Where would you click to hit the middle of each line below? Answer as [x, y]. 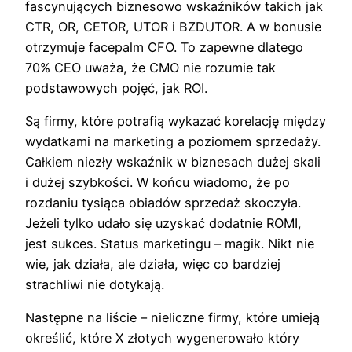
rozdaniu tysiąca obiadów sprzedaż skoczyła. [163, 203]
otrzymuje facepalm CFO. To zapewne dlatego [164, 47]
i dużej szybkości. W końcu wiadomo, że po [158, 183]
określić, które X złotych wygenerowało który [162, 338]
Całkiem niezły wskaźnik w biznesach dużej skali [173, 162]
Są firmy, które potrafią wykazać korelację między [176, 121]
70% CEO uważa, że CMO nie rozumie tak [150, 67]
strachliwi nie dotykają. [95, 285]
